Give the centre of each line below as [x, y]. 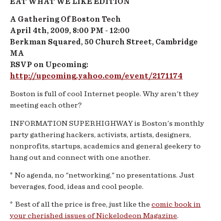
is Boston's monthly [168, 123]
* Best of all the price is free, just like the [81, 204]
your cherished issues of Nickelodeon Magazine [93, 216]
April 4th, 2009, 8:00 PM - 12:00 [70, 30]
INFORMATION [39, 123]
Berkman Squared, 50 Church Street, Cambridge [104, 42]
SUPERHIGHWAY [101, 123]
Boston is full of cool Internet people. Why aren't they [104, 94]
